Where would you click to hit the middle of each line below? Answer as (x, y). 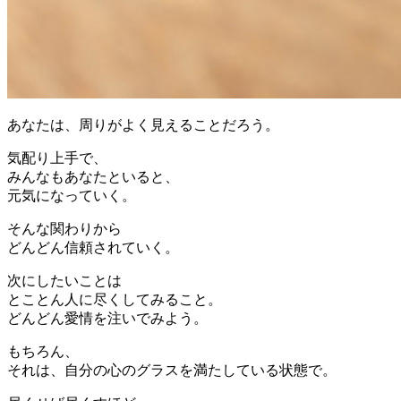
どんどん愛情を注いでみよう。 (107, 319)
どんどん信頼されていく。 (93, 248)
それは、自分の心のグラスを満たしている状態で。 (172, 371)
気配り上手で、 (57, 158)
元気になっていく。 (72, 196)
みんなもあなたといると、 (93, 177)
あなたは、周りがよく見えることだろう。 (143, 125)
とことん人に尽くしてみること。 (115, 300)
